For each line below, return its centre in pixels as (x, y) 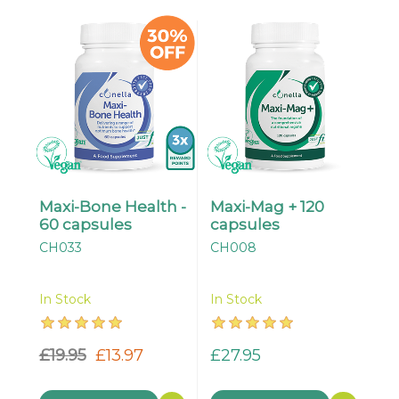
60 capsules (85, 224)
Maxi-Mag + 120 (267, 207)
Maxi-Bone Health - (112, 207)
